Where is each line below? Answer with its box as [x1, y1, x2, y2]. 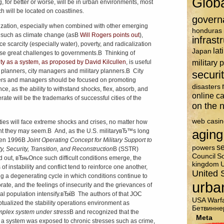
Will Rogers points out [79, 31, 139, 38]
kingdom [191, 160, 219, 168]
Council [191, 152, 215, 160]
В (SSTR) [112, 145, 138, 152]
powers [191, 143, 215, 151]
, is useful [125, 58, 151, 65]
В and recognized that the [69, 208, 139, 215]
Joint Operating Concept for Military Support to [26, 136, 152, 143]
